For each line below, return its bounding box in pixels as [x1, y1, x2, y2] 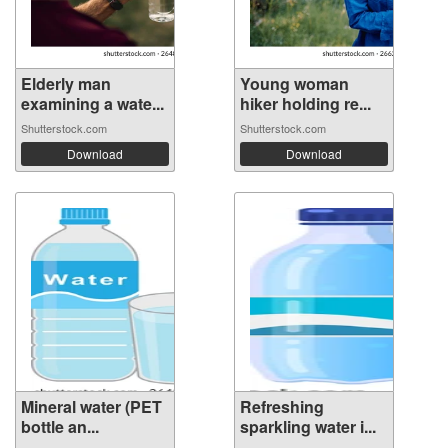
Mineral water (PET [21, 395, 162, 418]
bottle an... [21, 415, 99, 438]
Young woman [240, 72, 349, 95]
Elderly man [21, 72, 111, 95]
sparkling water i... [240, 415, 376, 438]
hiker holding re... [240, 92, 371, 115]
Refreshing [240, 395, 324, 418]
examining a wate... [21, 92, 164, 115]
